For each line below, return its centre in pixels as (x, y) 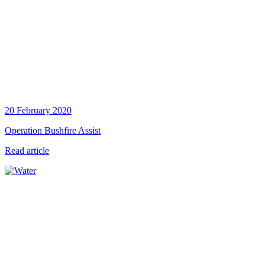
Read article (27, 151)
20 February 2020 (38, 111)
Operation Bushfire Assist (53, 131)
